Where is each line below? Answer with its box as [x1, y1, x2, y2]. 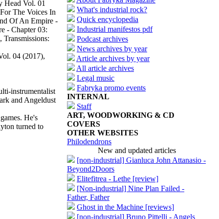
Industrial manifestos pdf [77, 25, 153, 33]
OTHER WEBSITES [67, 129, 138, 137]
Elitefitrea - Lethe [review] [77, 175, 158, 183]
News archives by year [77, 44, 147, 53]
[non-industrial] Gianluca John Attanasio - [77, 156, 206, 164]
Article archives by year [76, 54, 150, 63]
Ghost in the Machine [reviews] [77, 203, 174, 211]
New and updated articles [98, 146, 176, 154]
